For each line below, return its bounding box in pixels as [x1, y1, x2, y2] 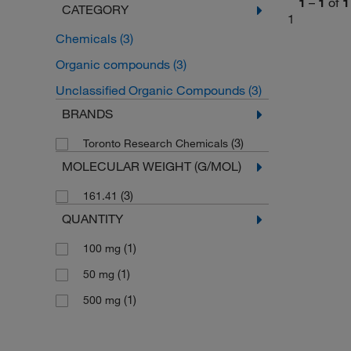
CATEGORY [61, 2, 128, 17]
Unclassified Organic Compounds [55, 82, 248, 98]
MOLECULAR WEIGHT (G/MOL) [61, 158, 241, 174]
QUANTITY [61, 211, 123, 226]
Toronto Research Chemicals [82, 136, 231, 150]
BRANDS [61, 106, 113, 121]
